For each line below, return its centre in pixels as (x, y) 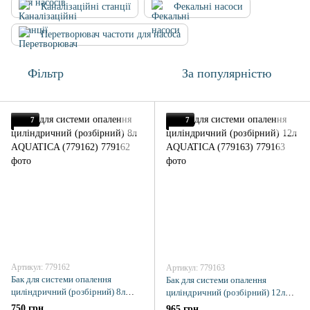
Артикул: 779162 (40, 267)
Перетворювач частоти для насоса (111, 34)
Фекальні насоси (208, 7)
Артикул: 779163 (195, 268)
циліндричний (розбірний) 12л (226, 292)
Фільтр (46, 73)
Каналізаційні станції (86, 7)
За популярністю (227, 73)
